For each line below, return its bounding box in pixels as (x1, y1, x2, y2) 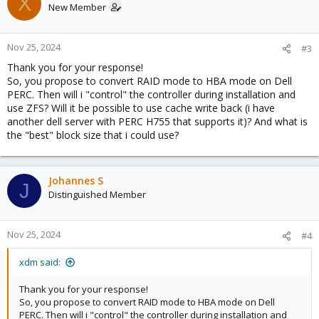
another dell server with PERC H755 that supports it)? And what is (7, 115, 308, 128)
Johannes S (48, 174, 103, 187)
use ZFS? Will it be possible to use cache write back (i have (7, 101, 275, 115)
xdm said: (19, 256, 61, 268)
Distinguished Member (48, 188, 146, 201)
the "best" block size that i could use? (7, 128, 179, 142)
